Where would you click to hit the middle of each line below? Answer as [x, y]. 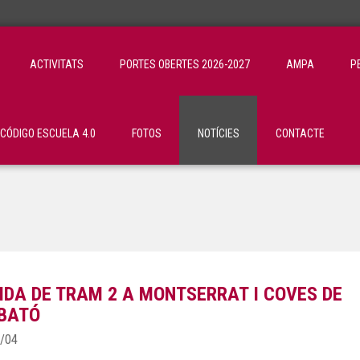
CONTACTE [300, 133]
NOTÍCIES [219, 133]
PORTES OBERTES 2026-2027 [185, 64]
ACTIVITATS [57, 64]
